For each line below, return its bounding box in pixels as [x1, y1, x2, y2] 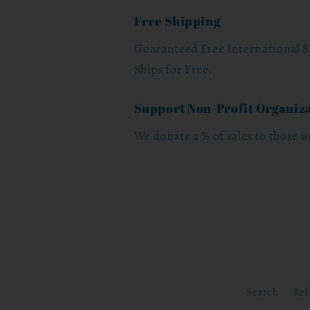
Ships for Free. [134, 61, 212, 78]
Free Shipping [134, 12, 221, 30]
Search [246, 284, 279, 299]
